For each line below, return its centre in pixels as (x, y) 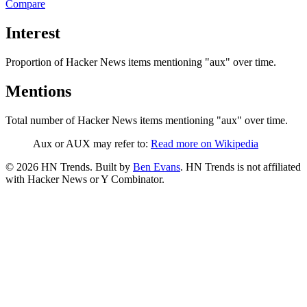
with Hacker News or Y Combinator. (85, 179)
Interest (33, 33)
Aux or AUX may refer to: (90, 143)
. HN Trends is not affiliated (241, 167)
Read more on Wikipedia (205, 143)
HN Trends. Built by (84, 167)
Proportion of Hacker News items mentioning (104, 62)
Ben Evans (157, 167)
